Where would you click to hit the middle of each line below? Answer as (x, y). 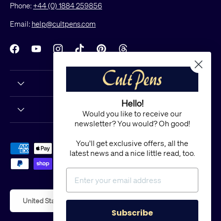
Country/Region (36, 196)
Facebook (31, 54)
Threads (137, 54)
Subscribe (132, 213)
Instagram (75, 54)
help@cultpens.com (64, 23)
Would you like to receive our (132, 113)
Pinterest (116, 54)
